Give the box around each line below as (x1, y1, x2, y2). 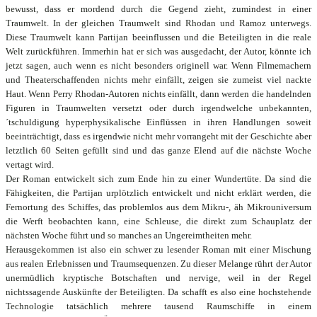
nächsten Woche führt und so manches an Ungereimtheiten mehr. (6, 230, 252, 241)
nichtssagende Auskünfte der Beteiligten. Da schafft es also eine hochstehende (6, 287, 311, 297)
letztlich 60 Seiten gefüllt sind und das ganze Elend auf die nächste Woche (6, 145, 311, 156)
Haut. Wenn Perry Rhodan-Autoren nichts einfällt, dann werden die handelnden (6, 88, 311, 99)
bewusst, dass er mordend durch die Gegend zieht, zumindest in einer (6, 4, 311, 14)
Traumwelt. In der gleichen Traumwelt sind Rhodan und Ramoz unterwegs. (6, 18, 311, 28)
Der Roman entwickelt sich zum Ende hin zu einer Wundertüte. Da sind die (6, 173, 311, 184)
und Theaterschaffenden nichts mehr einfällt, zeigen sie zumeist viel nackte (6, 74, 311, 85)
